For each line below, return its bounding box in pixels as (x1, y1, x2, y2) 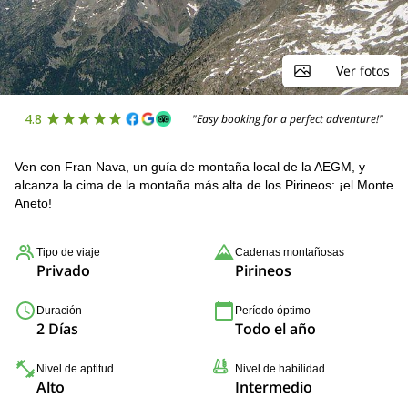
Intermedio (235, 377, 312, 397)
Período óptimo (235, 304, 311, 317)
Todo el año (235, 319, 316, 339)
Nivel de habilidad (235, 362, 325, 375)
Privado (36, 260, 90, 280)
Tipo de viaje (36, 246, 100, 259)
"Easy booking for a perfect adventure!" (192, 110, 384, 127)
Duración (36, 304, 82, 317)
